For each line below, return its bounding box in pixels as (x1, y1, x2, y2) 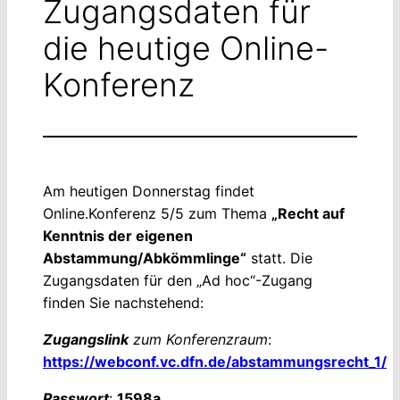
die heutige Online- (43, 29, 329, 68)
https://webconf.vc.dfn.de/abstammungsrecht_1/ (43, 353, 387, 371)
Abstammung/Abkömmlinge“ (43, 249, 246, 267)
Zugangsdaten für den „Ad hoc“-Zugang (43, 271, 312, 289)
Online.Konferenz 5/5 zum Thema (43, 204, 271, 222)
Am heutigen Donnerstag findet (43, 182, 254, 200)
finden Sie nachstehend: (43, 294, 204, 312)
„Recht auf (271, 204, 345, 222)
